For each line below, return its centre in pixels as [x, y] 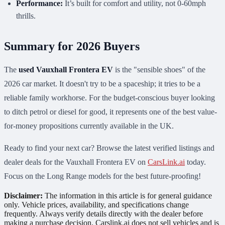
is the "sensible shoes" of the [159, 69]
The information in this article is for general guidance [127, 195]
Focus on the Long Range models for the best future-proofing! [102, 176]
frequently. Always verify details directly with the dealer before [103, 213]
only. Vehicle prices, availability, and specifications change [96, 204]
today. [195, 162]
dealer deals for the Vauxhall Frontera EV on [76, 162]
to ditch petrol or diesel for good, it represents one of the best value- [110, 111]
